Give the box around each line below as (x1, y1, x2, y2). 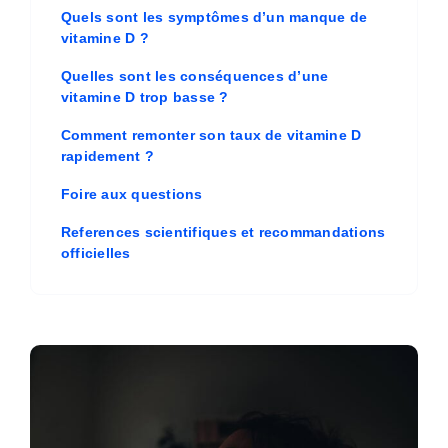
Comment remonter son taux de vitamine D (60, 127, 362, 143)
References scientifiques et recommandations (60, 224, 386, 240)
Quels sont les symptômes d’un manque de (60, 9, 368, 25)
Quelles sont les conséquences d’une (60, 68, 329, 84)
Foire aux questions (60, 186, 203, 202)
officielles (60, 245, 131, 261)
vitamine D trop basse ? (60, 89, 229, 105)
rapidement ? (60, 148, 154, 164)
